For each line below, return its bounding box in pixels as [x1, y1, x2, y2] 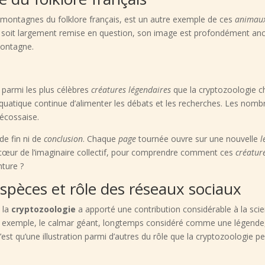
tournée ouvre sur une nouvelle [136, 133, 261, 145]
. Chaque [83, 133, 119, 145]
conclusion [44, 133, 83, 145]
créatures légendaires [91, 84, 172, 96]
